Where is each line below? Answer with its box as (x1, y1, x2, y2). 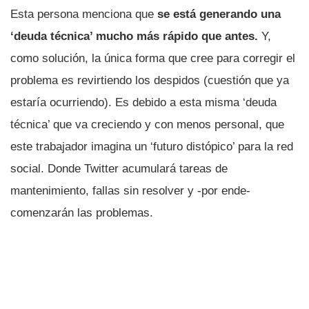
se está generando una (157, 7, 281, 21)
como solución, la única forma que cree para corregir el (10, 51, 295, 65)
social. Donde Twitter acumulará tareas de (10, 161, 228, 175)
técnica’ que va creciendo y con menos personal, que (10, 117, 284, 131)
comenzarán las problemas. (10, 206, 153, 219)
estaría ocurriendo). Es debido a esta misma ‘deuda (10, 95, 277, 109)
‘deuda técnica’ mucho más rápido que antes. (10, 29, 261, 43)
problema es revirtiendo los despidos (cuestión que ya (10, 73, 289, 87)
